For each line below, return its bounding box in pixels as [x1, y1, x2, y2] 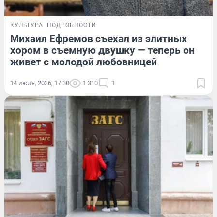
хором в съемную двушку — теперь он [10, 44, 195, 56]
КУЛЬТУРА [10, 21, 43, 29]
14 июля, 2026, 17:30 [10, 79, 69, 87]
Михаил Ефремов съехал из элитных [10, 32, 187, 45]
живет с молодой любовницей [10, 56, 157, 68]
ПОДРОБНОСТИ [47, 21, 96, 29]
